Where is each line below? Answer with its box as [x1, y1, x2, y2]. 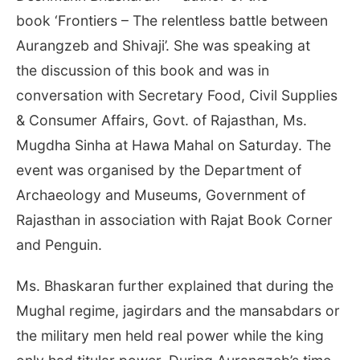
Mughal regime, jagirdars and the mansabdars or [16, 302, 340, 320]
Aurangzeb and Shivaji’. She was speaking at [16, 37, 310, 55]
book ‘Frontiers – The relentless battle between [16, 12, 328, 30]
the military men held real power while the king [16, 327, 324, 345]
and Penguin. [16, 236, 106, 254]
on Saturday [218, 137, 298, 154]
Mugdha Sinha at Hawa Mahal [16, 137, 218, 154]
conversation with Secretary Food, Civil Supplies [16, 87, 337, 104]
